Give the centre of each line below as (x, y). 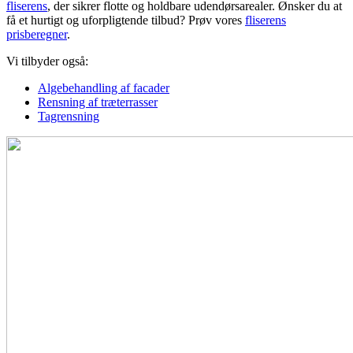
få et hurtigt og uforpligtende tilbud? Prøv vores (126, 20)
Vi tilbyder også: (47, 61)
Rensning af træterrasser (98, 102)
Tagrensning (69, 117)
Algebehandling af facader (104, 88)
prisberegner (37, 35)
